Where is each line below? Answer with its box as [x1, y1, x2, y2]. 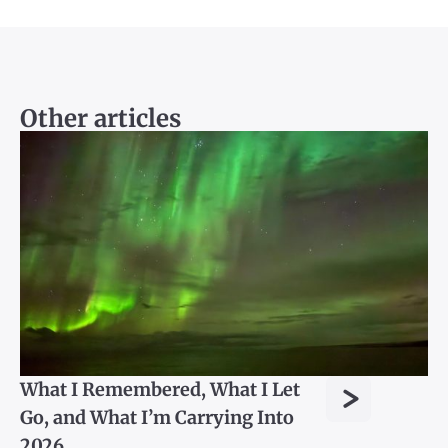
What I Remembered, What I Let [20, 378, 300, 402]
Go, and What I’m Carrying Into [20, 406, 294, 430]
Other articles [20, 103, 181, 135]
